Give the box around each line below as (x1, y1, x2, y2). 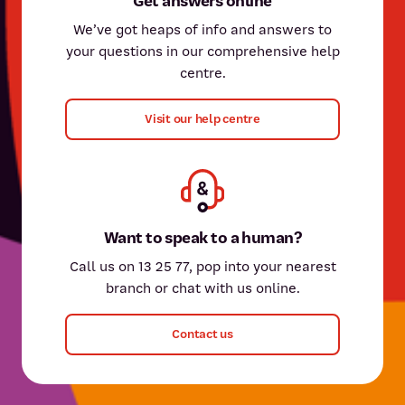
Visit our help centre (145, 110, 260, 127)
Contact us (172, 325, 233, 342)
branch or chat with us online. (105, 278, 300, 297)
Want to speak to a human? (103, 227, 302, 248)
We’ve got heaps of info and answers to (73, 20, 332, 39)
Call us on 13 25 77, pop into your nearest (69, 257, 336, 276)
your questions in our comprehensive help (65, 42, 340, 61)
